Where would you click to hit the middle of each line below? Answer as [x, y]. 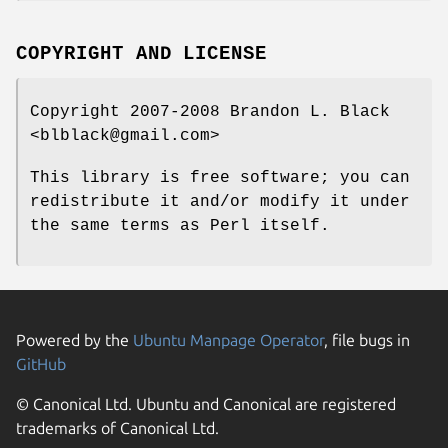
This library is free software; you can [220, 178]
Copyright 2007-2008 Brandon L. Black [210, 112]
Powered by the [74, 340]
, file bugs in [367, 340]
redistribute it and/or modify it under [220, 202]
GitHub [41, 364]
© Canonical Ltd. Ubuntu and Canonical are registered [206, 404]
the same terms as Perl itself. [180, 226]
